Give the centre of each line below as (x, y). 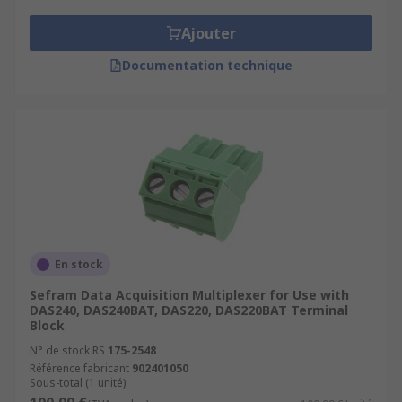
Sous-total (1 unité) (78, 383)
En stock (79, 264)
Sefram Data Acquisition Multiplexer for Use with (189, 295)
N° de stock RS (67, 350)
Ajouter (208, 33)
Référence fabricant (79, 368)
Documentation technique (207, 65)
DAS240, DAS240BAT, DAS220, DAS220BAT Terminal (189, 310)
